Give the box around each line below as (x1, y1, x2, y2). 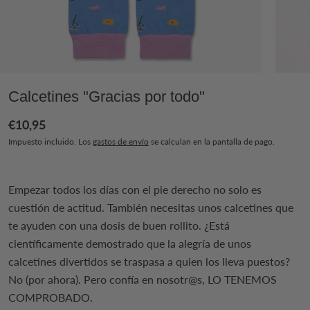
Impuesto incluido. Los (8, 136, 93, 147)
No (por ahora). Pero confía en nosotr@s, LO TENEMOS (8, 272, 277, 286)
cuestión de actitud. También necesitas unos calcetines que (8, 200, 293, 214)
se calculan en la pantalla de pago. (149, 136, 275, 147)
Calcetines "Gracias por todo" (8, 87, 205, 105)
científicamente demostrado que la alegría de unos (8, 236, 251, 250)
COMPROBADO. (8, 290, 93, 304)
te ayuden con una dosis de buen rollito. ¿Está (8, 218, 230, 232)
